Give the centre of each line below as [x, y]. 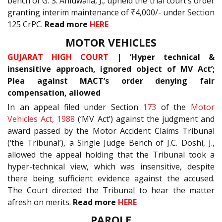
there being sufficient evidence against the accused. [111, 178]
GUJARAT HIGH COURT [58, 57]
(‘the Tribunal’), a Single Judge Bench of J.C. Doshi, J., [111, 142]
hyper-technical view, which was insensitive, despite [111, 166]
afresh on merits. [40, 202]
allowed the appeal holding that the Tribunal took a [111, 154]
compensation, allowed [54, 92]
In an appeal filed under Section [75, 107]
